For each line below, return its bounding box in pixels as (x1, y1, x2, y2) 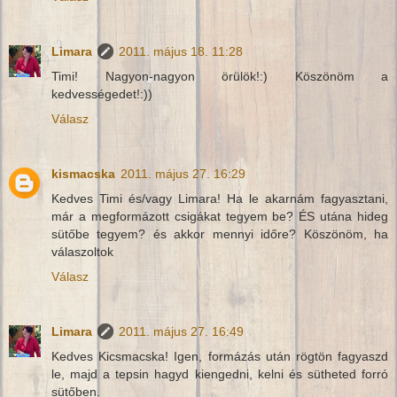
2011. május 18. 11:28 (119, 44, 243, 59)
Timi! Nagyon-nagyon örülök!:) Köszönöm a (51, 69, 388, 84)
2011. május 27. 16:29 (121, 167, 245, 182)
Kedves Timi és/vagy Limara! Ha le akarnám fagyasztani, (51, 191, 388, 206)
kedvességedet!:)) (51, 87, 152, 102)
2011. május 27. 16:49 (119, 324, 244, 339)
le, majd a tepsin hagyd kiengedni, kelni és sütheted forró (51, 367, 388, 382)
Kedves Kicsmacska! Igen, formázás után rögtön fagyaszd (51, 349, 388, 364)
